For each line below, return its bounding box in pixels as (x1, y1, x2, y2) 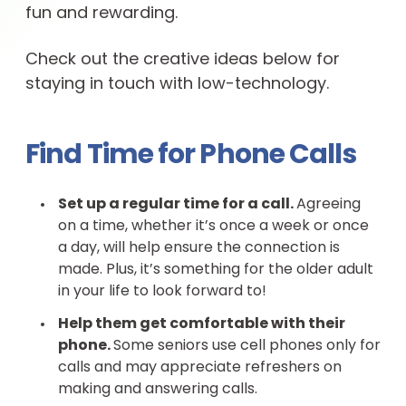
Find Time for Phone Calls (25, 143, 356, 169)
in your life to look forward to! (58, 285, 266, 299)
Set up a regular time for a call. (58, 198, 296, 212)
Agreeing (296, 198, 361, 212)
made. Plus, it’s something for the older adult (58, 263, 373, 277)
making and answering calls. (58, 382, 257, 397)
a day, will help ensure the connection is (58, 241, 340, 256)
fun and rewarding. (25, 5, 178, 23)
